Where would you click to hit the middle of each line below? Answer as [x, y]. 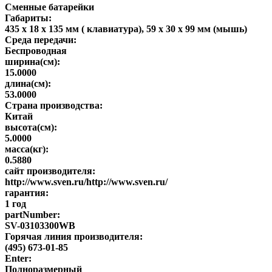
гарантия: [27, 192]
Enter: [18, 258]
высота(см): [31, 127]
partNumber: [32, 214]
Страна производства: [54, 105]
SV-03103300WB [40, 225]
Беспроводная [36, 50]
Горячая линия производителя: [74, 236]
